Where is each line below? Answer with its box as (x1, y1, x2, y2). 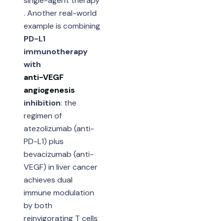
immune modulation (23, 187, 94, 198)
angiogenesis (23, 84, 75, 95)
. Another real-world (23, 7, 97, 18)
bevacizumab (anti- (23, 148, 94, 159)
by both (23, 200, 52, 211)
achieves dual (23, 174, 73, 185)
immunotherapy (23, 46, 88, 57)
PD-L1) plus (23, 136, 64, 147)
